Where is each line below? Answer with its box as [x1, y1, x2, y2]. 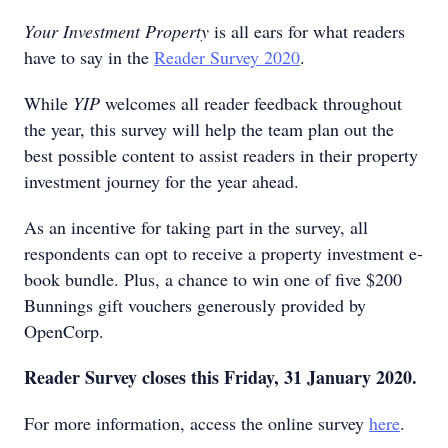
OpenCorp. [24, 319, 104, 343]
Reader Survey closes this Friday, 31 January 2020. [24, 364, 417, 390]
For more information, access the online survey [24, 411, 369, 435]
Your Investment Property [24, 19, 209, 43]
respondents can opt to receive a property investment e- [24, 241, 423, 265]
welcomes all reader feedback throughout [100, 91, 402, 115]
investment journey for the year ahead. [24, 169, 299, 193]
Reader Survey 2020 [154, 45, 300, 69]
